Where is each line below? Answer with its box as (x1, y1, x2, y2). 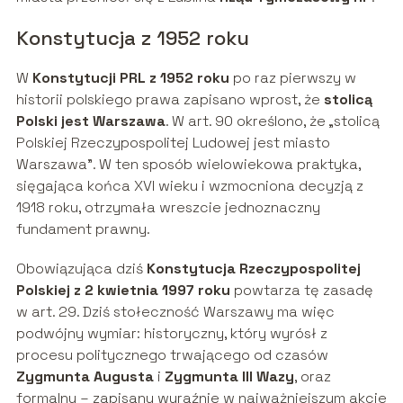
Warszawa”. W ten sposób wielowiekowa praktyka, (15, 155, 361, 175)
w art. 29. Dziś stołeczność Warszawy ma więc (15, 302, 335, 322)
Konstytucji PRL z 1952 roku (31, 68, 229, 88)
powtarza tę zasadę (229, 281, 373, 300)
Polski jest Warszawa (15, 112, 166, 131)
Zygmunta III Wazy (164, 367, 294, 387)
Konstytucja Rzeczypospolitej (146, 259, 361, 279)
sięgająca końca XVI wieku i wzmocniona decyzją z (15, 176, 363, 196)
